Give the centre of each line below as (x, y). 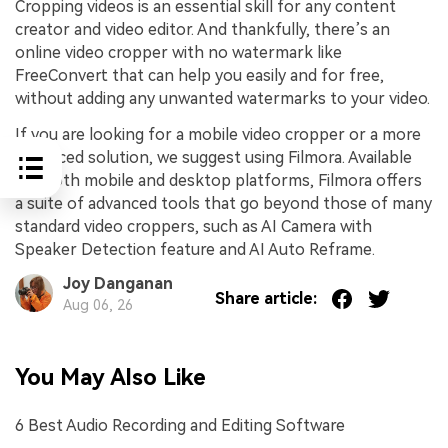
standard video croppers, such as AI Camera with (193, 226)
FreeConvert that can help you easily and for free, (199, 75)
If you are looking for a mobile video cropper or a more (218, 134)
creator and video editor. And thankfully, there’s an (202, 29)
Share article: (266, 299)
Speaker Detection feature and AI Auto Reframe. (195, 249)
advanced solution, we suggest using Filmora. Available (213, 157)
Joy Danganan (117, 283)
